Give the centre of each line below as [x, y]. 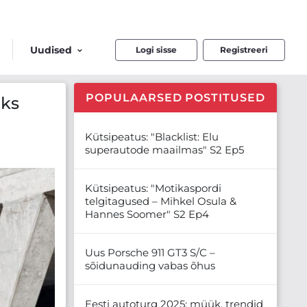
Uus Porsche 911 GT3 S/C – [150, 252]
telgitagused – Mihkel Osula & [161, 201]
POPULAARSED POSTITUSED [175, 97]
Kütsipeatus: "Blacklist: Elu [152, 136]
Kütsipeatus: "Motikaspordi [153, 188]
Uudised [51, 50]
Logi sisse [156, 49]
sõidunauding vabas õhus [150, 265]
